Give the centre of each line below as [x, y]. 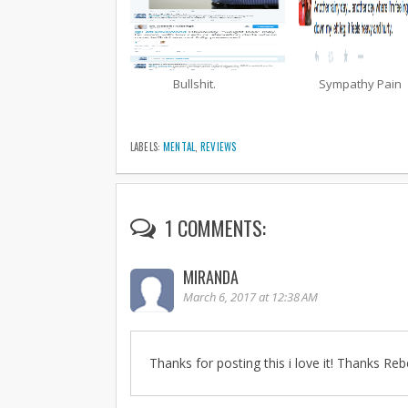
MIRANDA [211, 276]
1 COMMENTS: [213, 227]
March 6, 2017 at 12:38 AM [250, 296]
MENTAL [179, 146]
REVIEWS [219, 146]
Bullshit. [194, 84]
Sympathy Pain [360, 84]
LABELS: [147, 146]
